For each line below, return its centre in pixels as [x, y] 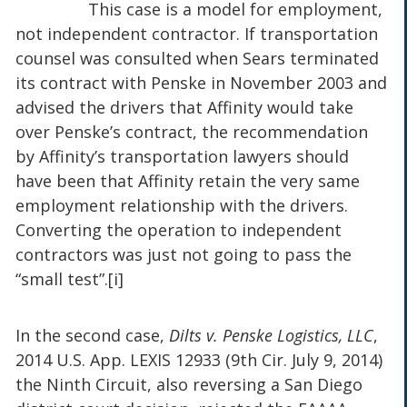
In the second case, [90, 335]
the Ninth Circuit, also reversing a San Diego [189, 384]
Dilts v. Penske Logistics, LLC [269, 335]
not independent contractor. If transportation [197, 34]
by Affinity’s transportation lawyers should [183, 157]
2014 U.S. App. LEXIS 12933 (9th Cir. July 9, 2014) [199, 359]
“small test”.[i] [70, 279]
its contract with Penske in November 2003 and [202, 83]
